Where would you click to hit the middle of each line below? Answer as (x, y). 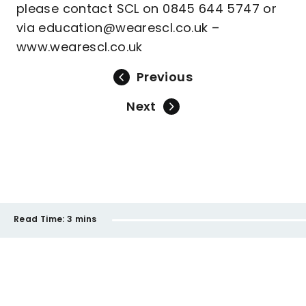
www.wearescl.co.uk (80, 47)
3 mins (82, 219)
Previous (165, 77)
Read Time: (39, 219)
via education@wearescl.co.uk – (118, 28)
